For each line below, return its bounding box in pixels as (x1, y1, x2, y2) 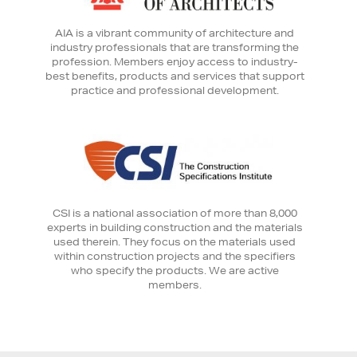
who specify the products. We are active (70, 263, 279, 277)
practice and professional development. (70, 83, 279, 97)
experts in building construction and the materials (46, 220, 303, 234)
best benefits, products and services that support (45, 69, 304, 83)
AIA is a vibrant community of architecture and (55, 25, 294, 40)
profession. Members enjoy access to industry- (51, 54, 298, 69)
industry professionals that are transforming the (50, 40, 299, 54)
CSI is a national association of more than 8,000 (52, 206, 297, 220)
